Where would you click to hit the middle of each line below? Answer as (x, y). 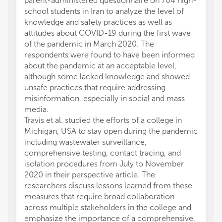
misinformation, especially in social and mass (105, 98)
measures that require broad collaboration (99, 196)
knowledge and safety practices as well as (98, 22)
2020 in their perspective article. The (90, 175)
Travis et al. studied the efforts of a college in (103, 120)
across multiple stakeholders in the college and (108, 207)
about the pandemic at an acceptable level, (100, 66)
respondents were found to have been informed (110, 55)
